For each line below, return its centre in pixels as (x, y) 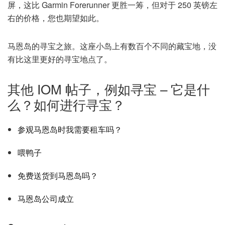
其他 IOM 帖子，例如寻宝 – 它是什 (109, 89)
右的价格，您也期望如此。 (56, 18)
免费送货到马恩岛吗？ (58, 175)
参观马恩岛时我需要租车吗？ (70, 129)
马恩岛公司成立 (46, 198)
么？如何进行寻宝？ (66, 104)
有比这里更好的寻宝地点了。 (60, 59)
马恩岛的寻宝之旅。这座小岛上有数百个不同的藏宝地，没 (112, 46)
